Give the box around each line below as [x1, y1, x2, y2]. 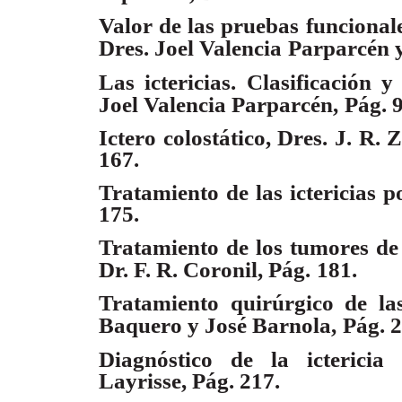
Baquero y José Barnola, [99, 313, 336, 338]
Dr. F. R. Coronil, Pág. [99, 258, 310, 283]
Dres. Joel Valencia [99, 36, 282, 61]
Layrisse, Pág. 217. [99, 368, 280, 393]
